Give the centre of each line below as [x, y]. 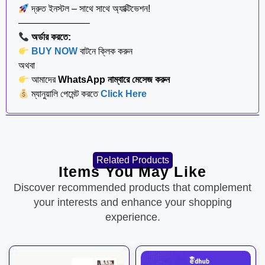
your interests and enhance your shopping [132, 203]
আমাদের [44, 80]
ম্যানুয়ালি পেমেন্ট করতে [66, 94]
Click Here [124, 94]
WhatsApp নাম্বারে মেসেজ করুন [114, 80]
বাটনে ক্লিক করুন [105, 51]
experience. [132, 217]
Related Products [132, 160]
